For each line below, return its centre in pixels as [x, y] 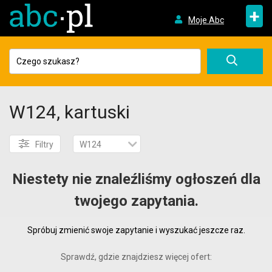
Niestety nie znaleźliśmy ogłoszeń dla [136, 179]
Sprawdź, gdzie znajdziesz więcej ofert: [136, 257]
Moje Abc [206, 20]
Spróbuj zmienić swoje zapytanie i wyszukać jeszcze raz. [136, 230]
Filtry [44, 144]
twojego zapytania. [136, 201]
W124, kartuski [70, 112]
